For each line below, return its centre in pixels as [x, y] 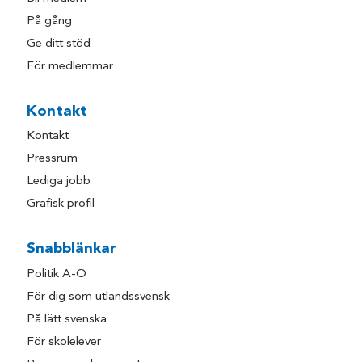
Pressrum [53, 159]
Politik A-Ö [57, 274]
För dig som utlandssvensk [99, 297]
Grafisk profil [61, 204]
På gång [50, 22]
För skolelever [64, 342]
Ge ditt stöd [59, 44]
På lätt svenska [67, 319]
